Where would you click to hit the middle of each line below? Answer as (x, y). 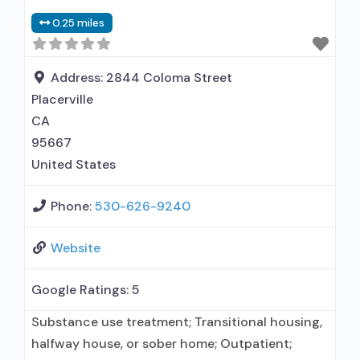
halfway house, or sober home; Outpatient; (162, 344)
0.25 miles (79, 23)
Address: (78, 78)
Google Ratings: (82, 290)
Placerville (62, 99)
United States (74, 164)
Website (76, 248)
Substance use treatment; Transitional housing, (177, 322)
